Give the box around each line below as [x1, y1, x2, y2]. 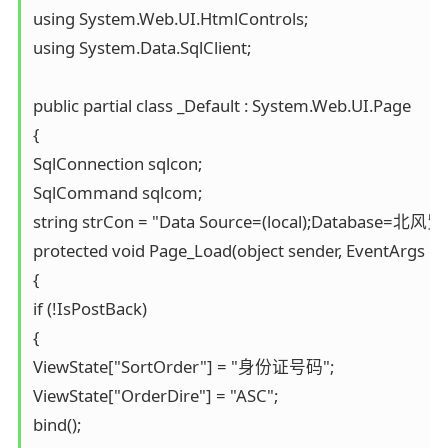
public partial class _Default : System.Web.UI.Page [32, 93, 411, 117]
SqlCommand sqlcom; [32, 180, 202, 204]
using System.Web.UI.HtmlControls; [32, 6, 308, 30]
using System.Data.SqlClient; [32, 35, 251, 59]
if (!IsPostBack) [32, 296, 147, 320]
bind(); [32, 412, 81, 436]
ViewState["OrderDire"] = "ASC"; [32, 383, 278, 407]
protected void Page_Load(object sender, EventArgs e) [32, 238, 443, 262]
